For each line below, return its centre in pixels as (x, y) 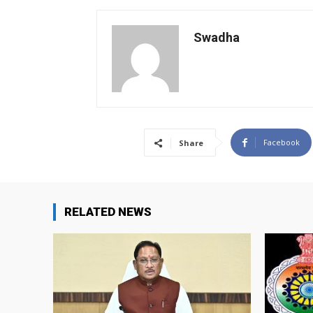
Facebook (282, 143)
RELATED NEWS (108, 212)
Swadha (217, 38)
